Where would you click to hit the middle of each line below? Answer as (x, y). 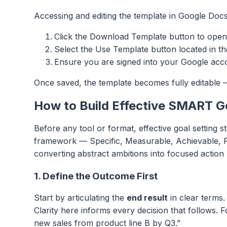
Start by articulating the (80, 198)
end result (147, 198)
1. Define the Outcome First (96, 176)
